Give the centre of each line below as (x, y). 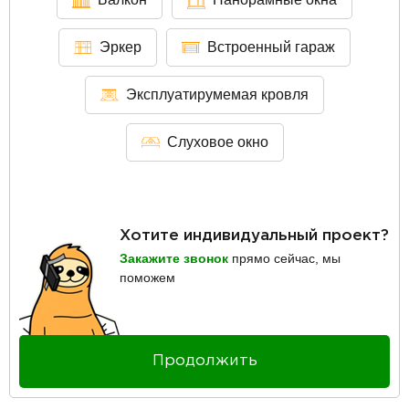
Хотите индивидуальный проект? (254, 236)
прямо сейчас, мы (284, 259)
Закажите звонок (174, 259)
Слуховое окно (217, 142)
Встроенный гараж (271, 47)
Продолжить (204, 362)
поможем (147, 278)
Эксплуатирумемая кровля (217, 95)
